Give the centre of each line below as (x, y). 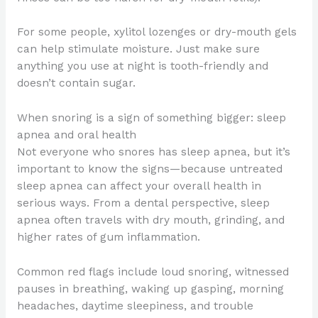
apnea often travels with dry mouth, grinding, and (150, 220)
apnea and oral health (76, 135)
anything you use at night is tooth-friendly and (142, 66)
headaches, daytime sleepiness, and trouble (135, 306)
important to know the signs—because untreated (149, 169)
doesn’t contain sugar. (76, 83)
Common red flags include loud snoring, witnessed (153, 272)
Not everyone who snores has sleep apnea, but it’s (153, 152)
